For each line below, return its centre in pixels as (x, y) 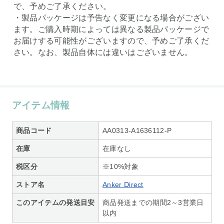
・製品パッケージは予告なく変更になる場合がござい (111, 18)
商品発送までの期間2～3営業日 (153, 202)
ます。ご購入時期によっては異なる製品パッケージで (111, 29)
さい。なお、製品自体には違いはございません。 (103, 52)
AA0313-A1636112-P (137, 130)
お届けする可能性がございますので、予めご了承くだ (111, 41)
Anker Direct (123, 184)
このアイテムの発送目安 (55, 202)
